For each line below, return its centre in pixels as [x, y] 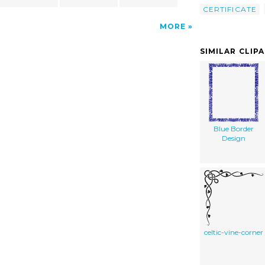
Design [233, 138]
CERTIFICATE [230, 9]
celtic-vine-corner [233, 232]
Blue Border [233, 128]
